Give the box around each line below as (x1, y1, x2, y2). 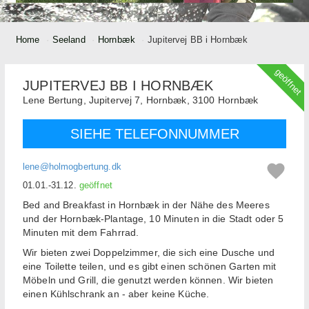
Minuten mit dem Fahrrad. (23, 227, 139, 239)
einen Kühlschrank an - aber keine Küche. (23, 288, 210, 300)
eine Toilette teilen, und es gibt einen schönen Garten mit (23, 261, 277, 272)
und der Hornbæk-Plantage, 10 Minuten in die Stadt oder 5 (23, 213, 284, 225)
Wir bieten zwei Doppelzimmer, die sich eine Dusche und (23, 247, 275, 259)
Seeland (52, 34, 86, 46)
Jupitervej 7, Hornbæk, (88, 94, 190, 106)
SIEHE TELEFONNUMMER (70, 126, 239, 142)
